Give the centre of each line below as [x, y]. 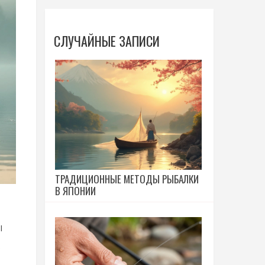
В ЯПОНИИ [75, 191]
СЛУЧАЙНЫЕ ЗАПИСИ [107, 41]
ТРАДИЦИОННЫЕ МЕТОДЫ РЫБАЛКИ [127, 179]
